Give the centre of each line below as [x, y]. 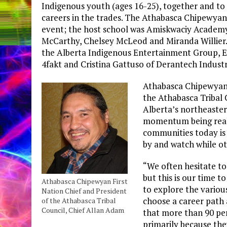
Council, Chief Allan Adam [83, 210]
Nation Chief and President [84, 191]
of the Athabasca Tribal [79, 201]
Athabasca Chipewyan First [85, 181]
